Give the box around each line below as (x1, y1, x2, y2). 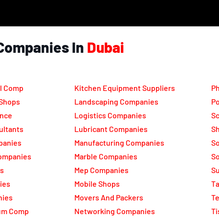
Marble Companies (74, 152, 137, 161)
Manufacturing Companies (74, 138, 164, 148)
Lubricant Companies (74, 124, 148, 134)
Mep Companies (74, 165, 129, 175)
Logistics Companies (74, 110, 146, 120)
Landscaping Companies (74, 97, 158, 107)
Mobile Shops (74, 179, 120, 189)
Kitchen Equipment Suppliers (74, 83, 175, 93)
